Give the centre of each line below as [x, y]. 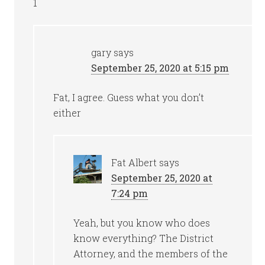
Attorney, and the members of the [151, 253]
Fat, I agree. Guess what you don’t [129, 97]
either [67, 113]
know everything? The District [144, 238]
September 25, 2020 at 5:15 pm [160, 68]
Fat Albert [134, 162]
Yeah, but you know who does [142, 223]
